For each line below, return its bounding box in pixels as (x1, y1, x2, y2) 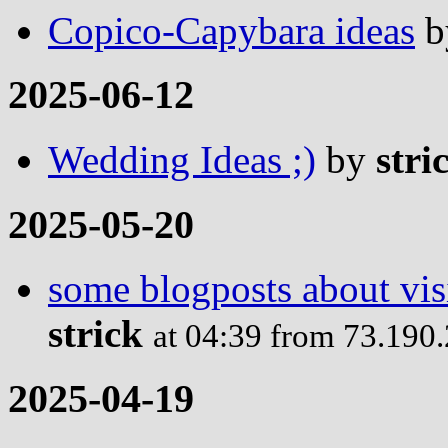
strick (48, 312, 143, 356)
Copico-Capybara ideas (48, 8, 415, 52)
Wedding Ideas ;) (48, 137, 316, 181)
